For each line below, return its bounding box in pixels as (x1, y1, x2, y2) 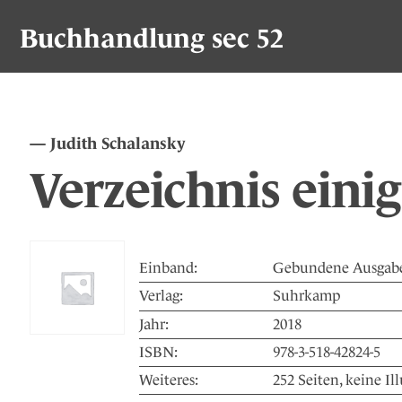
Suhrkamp (272, 287, 340, 305)
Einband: (139, 259, 197, 277)
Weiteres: (139, 371, 198, 389)
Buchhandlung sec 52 (20, 23, 284, 54)
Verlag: (139, 287, 183, 305)
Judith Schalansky (46, 135, 186, 153)
